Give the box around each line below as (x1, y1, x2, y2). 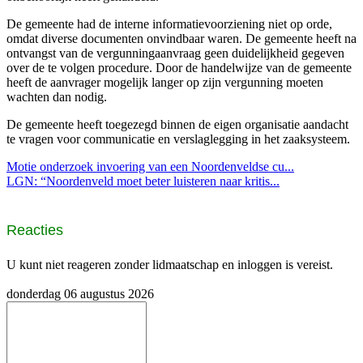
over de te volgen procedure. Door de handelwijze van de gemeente (6, 60, 352, 75)
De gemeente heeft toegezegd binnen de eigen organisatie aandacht (6, 117, 348, 131)
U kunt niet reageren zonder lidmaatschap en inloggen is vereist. (6, 257, 333, 271)
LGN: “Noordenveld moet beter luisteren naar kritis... (6, 173, 280, 188)
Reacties (6, 221, 63, 238)
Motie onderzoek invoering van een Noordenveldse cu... (6, 159, 294, 173)
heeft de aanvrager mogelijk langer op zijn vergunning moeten (6, 75, 323, 89)
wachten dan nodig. (6, 89, 107, 104)
